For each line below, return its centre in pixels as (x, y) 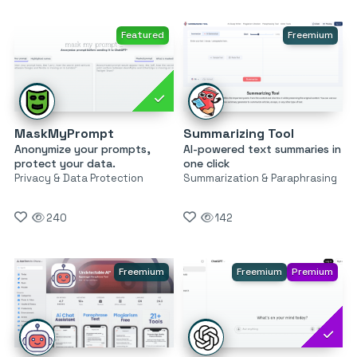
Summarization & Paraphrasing (260, 178)
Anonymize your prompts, (82, 149)
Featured (142, 35)
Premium (312, 271)
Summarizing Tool (238, 133)
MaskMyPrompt (64, 133)
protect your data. (65, 163)
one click (206, 163)
